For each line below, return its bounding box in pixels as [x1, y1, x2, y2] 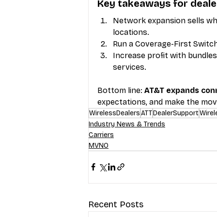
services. [113, 62, 146, 72]
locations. [113, 27, 149, 37]
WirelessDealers [89, 108, 140, 117]
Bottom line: [97, 85, 144, 95]
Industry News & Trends [89, 120, 165, 128]
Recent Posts [88, 199, 143, 210]
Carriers [89, 130, 114, 139]
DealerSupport [153, 108, 199, 117]
